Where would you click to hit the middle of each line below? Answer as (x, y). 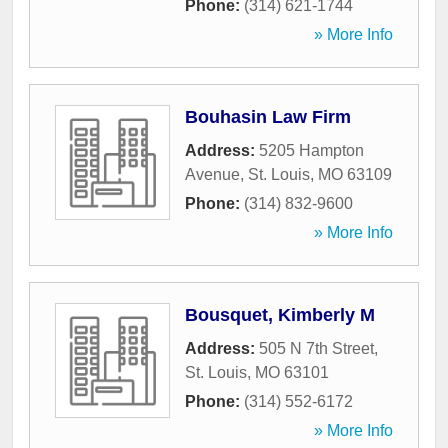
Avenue (212, 175)
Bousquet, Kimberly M (280, 315)
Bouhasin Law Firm (268, 117)
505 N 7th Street (316, 349)
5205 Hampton (311, 151)
